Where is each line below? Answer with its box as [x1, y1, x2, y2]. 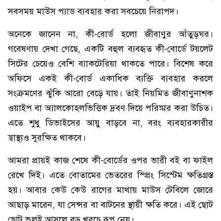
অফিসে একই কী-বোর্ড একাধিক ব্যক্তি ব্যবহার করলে [8, 73, 213, 84]
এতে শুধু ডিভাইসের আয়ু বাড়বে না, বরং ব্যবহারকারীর [8, 117, 213, 128]
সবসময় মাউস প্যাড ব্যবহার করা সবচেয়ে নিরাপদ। [8, 6, 179, 17]
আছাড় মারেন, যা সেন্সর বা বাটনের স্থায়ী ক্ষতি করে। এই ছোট [8, 199, 213, 210]
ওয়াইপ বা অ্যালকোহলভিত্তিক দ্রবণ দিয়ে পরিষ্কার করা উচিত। [8, 103, 213, 113]
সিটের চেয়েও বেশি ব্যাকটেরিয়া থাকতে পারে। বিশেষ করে [8, 58, 213, 69]
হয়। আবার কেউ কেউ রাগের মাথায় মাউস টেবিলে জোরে [8, 184, 213, 195]
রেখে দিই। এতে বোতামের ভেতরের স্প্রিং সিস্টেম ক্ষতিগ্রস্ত [8, 170, 213, 181]
